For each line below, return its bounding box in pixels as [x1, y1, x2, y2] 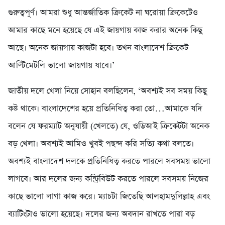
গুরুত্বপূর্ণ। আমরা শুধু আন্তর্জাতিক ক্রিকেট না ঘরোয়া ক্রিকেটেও [8, 7, 198, 19]
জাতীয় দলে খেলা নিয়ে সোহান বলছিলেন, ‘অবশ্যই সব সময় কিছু [8, 85, 207, 97]
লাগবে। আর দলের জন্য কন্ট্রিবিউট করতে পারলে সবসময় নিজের [8, 173, 208, 185]
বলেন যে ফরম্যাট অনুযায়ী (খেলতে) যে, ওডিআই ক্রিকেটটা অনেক [8, 121, 209, 133]
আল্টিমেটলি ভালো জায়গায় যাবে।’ [8, 60, 115, 72]
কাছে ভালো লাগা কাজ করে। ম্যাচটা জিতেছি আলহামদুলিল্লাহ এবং [8, 191, 210, 203]
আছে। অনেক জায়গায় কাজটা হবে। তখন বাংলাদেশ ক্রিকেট [8, 42, 188, 54]
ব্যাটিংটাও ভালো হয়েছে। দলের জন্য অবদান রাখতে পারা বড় [8, 208, 195, 220]
